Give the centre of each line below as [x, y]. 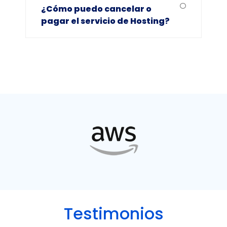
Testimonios [113, 214]
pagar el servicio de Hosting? [105, 21]
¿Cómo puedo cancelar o [96, 9]
